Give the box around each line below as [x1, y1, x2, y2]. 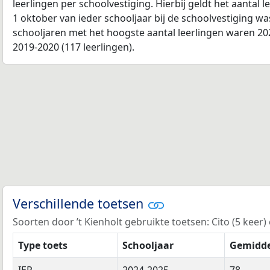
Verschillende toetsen [13, 194, 147, 212]
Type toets [18, 238, 67, 252]
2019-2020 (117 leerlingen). [13, 40, 134, 54]
